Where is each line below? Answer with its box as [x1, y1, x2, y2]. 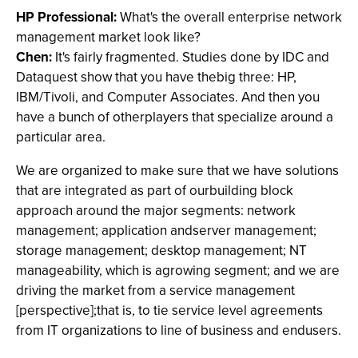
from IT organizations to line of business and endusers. [16, 320, 341, 340]
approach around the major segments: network [16, 201, 296, 221]
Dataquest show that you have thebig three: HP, [16, 67, 296, 87]
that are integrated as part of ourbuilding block [16, 181, 293, 201]
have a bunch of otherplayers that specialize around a [16, 107, 333, 127]
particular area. [16, 127, 105, 147]
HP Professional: [16, 7, 117, 27]
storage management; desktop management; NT [16, 241, 307, 261]
